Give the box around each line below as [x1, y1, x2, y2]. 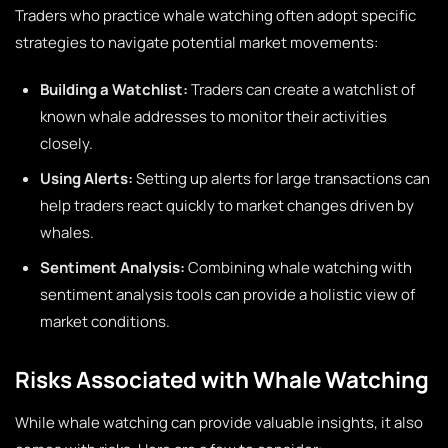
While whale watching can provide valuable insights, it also [15, 412, 423, 433]
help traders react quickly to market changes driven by [40, 195, 414, 216]
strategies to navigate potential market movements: [15, 32, 378, 53]
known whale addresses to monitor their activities [40, 106, 387, 127]
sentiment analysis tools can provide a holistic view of [40, 284, 415, 305]
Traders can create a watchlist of [188, 79, 415, 100]
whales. [40, 222, 94, 243]
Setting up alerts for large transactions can [133, 168, 430, 189]
